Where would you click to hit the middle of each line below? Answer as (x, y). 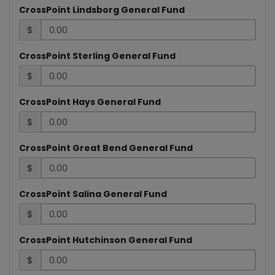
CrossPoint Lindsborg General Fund (102, 10)
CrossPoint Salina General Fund (93, 194)
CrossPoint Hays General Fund (90, 102)
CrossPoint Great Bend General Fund (106, 148)
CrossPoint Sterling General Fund (97, 56)
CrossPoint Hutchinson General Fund (106, 240)
